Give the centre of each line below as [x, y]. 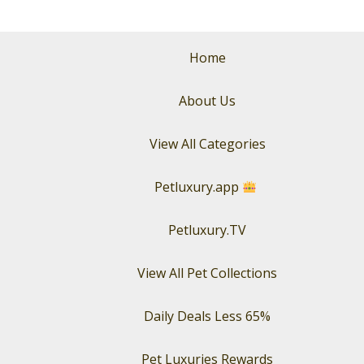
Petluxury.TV [208, 230]
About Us [208, 101]
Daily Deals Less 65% [208, 316]
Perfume [104, 74]
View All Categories [207, 144]
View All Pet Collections [208, 273]
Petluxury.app [197, 187]
